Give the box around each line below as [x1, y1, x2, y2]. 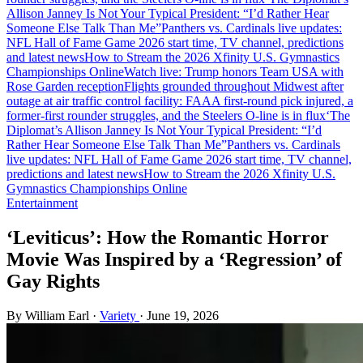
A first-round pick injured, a [211, 94, 353, 108]
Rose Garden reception [6, 79, 124, 93]
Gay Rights [6, 270, 100, 292]
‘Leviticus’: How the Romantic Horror [6, 226, 329, 248]
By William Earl [6, 308, 89, 322]
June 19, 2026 [147, 308, 219, 322]
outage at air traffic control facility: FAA [6, 94, 211, 108]
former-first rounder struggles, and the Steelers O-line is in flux [6, 109, 326, 122]
